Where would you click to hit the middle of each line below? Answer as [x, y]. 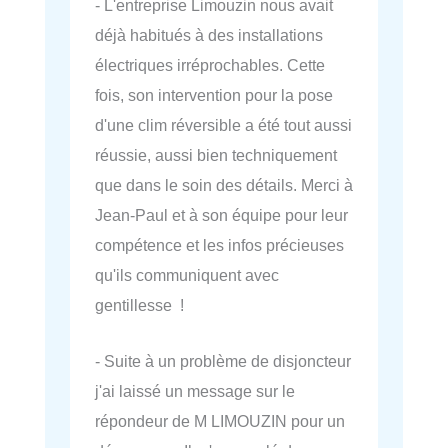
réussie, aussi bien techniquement [216, 155]
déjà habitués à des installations [209, 35]
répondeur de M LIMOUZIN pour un [220, 421]
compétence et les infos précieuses [219, 245]
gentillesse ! [139, 305]
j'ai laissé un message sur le [195, 391]
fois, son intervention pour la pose [214, 95]
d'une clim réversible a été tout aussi [223, 125]
